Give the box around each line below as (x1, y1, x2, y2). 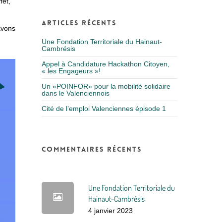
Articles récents (42, 18, 117, 27)
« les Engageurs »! (42, 67, 101, 75)
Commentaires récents (42, 145, 142, 154)
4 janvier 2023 (88, 206, 133, 215)
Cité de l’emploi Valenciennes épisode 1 (42, 105, 166, 112)
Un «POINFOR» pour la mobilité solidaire (42, 82, 171, 90)
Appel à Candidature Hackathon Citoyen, (42, 60, 170, 68)
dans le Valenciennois (42, 89, 110, 97)
